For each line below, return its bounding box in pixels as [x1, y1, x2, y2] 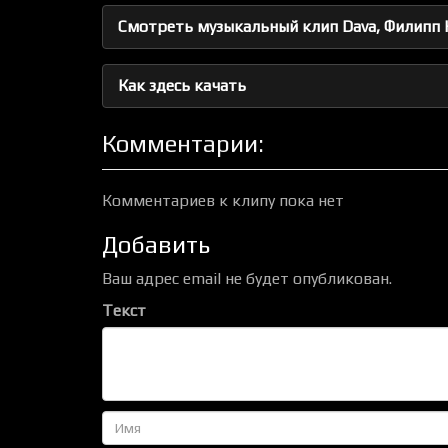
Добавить [102, 231, 210, 258]
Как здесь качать [118, 76, 246, 95]
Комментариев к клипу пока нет [102, 191, 344, 210]
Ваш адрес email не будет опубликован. [102, 269, 392, 288]
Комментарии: [102, 130, 264, 157]
